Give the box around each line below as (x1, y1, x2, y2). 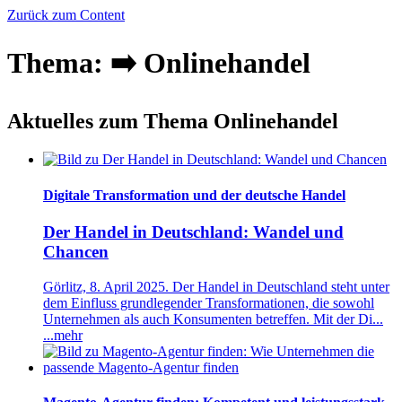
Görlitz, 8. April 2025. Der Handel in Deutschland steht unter (43, 278, 389, 294)
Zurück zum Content (7, 6, 125, 22)
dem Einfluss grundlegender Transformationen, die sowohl (43, 294, 374, 310)
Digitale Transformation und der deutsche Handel (43, 187, 345, 203)
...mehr (43, 327, 83, 343)
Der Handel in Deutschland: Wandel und (43, 222, 344, 241)
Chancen (43, 241, 109, 261)
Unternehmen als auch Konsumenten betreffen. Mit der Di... (43, 310, 383, 327)
